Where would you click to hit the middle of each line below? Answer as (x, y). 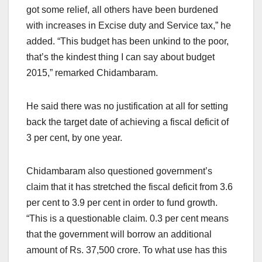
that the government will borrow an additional (119, 234)
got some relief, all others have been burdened (122, 9)
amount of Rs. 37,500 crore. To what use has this (127, 250)
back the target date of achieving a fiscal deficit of (127, 122)
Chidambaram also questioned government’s (119, 171)
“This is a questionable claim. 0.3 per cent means (127, 218)
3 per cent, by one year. (74, 137)
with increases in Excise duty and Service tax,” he (129, 25)
